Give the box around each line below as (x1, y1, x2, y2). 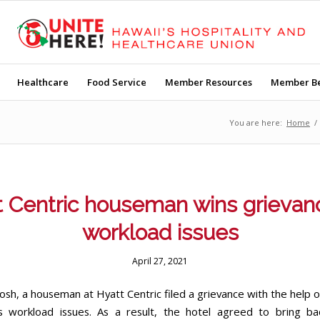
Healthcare (16, 76, 69, 89)
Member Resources (164, 76, 252, 89)
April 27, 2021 (132, 255, 188, 267)
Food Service (86, 76, 146, 89)
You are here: (229, 117, 282, 128)
